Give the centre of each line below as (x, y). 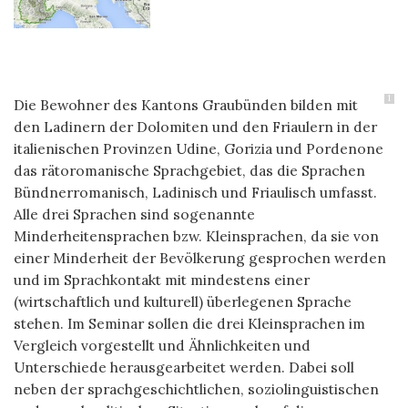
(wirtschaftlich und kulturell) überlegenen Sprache (183, 301)
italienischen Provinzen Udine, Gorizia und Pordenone (199, 148)
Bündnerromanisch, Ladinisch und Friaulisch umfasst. (195, 192)
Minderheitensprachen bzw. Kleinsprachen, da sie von (196, 235)
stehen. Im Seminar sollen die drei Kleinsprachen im (189, 323)
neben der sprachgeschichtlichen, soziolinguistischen (196, 388)
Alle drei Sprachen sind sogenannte (134, 214)
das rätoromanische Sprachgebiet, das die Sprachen (189, 170)
